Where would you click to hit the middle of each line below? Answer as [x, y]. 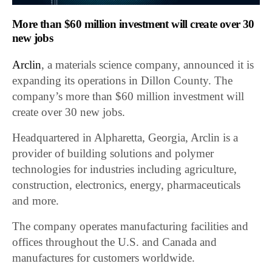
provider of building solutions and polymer [113, 154]
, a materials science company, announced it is [148, 65]
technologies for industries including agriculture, [125, 169]
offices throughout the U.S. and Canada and [115, 242]
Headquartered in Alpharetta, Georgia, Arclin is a [125, 138]
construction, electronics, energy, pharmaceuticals [127, 185]
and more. [36, 201]
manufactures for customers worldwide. [104, 258]
